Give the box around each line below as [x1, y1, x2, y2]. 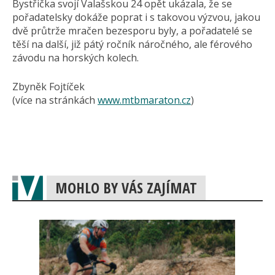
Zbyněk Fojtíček [12, 80, 85, 93]
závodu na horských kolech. [12, 51, 139, 64]
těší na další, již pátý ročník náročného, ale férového [12, 37, 252, 51]
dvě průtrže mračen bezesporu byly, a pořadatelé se [12, 24, 252, 37]
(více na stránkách [12, 93, 98, 107]
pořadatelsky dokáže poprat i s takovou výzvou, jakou [12, 10, 260, 24]
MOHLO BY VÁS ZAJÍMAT [55, 177, 197, 198]
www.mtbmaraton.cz [98, 93, 191, 107]
